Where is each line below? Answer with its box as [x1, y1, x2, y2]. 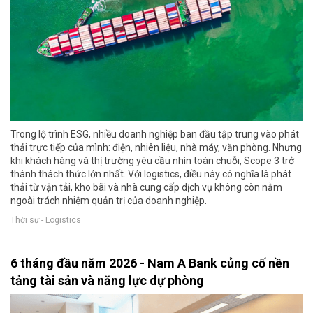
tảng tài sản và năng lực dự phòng [10, 273, 204, 289]
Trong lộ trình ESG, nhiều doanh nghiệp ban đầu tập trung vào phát [10, 129, 299, 140]
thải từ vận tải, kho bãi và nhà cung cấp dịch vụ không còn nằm [10, 182, 282, 194]
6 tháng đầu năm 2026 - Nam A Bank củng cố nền [10, 256, 289, 271]
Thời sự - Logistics [10, 214, 81, 225]
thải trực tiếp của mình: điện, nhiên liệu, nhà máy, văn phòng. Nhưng [10, 142, 302, 154]
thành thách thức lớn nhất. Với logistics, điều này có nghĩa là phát [10, 168, 291, 180]
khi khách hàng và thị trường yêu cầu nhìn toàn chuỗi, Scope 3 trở [10, 155, 294, 167]
